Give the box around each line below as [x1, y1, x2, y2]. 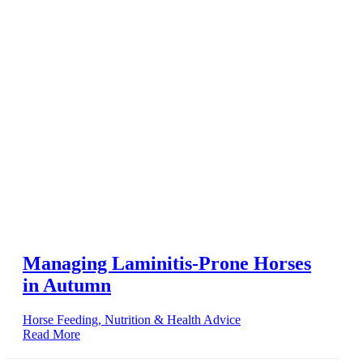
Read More [23, 327, 80, 341]
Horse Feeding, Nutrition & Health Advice [23, 312, 241, 327]
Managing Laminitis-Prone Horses [23, 252, 311, 274]
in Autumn [23, 274, 111, 296]
